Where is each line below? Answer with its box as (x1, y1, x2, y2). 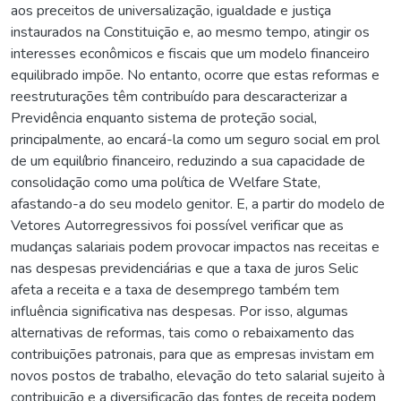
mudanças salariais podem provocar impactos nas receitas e (11, 236, 380, 257)
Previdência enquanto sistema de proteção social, (11, 107, 317, 128)
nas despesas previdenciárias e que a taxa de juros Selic (11, 258, 358, 278)
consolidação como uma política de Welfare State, (11, 172, 320, 192)
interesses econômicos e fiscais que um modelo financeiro (11, 43, 370, 64)
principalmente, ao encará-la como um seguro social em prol (11, 129, 380, 149)
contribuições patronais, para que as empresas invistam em (11, 344, 374, 364)
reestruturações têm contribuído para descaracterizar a (11, 86, 347, 107)
